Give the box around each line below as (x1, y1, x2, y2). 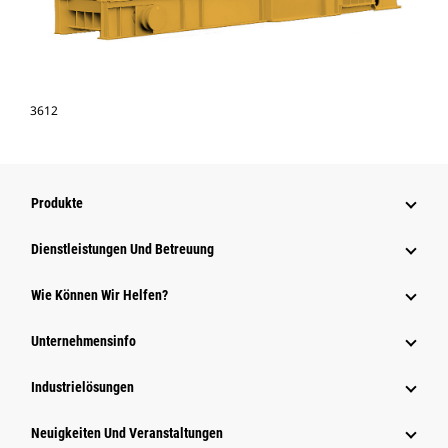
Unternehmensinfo (31, 333, 136, 350)
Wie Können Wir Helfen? (31, 287, 168, 304)
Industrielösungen (31, 379, 134, 396)
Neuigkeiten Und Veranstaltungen (31, 425, 223, 442)
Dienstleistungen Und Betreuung (31, 241, 214, 258)
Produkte (31, 195, 83, 212)
